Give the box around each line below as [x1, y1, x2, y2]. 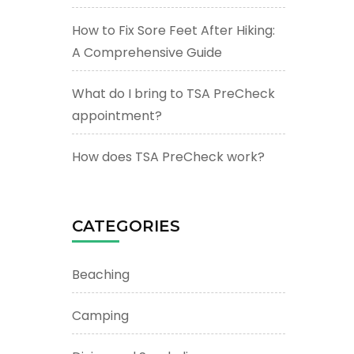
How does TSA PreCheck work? [72, 147, 265, 166]
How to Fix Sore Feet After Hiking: [72, 21, 275, 40]
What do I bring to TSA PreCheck [72, 84, 275, 103]
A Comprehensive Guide [72, 43, 222, 62]
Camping [72, 306, 129, 325]
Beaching [72, 265, 130, 284]
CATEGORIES [72, 216, 180, 235]
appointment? [72, 106, 162, 125]
